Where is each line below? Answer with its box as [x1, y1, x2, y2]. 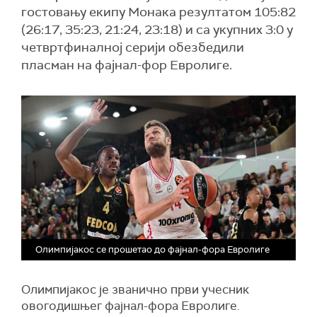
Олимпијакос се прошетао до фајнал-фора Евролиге [35, 243, 270, 256]
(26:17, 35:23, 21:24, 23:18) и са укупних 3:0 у [21, 21, 293, 38]
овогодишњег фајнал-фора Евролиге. [21, 298, 240, 314]
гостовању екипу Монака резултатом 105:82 [21, 4, 296, 21]
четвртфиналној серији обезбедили [21, 39, 244, 56]
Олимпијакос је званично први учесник [21, 282, 249, 298]
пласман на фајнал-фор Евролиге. [21, 57, 232, 74]
